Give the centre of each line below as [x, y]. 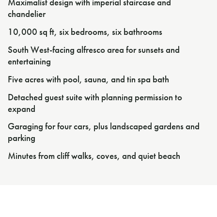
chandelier [27, 14]
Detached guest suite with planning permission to [95, 97]
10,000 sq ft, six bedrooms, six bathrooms [85, 32]
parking [22, 138]
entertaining [29, 62]
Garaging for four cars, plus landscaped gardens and [104, 126]
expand [22, 108]
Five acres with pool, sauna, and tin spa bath [88, 79]
